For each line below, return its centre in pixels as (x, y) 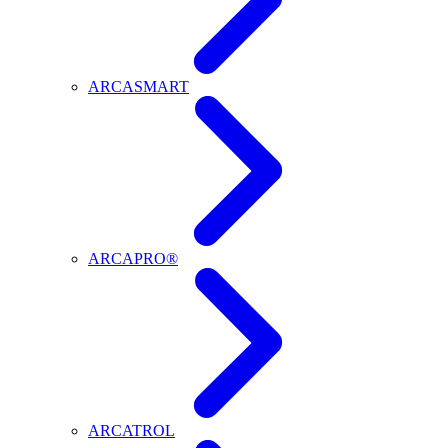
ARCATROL (131, 430)
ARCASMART (138, 86)
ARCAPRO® (133, 258)
